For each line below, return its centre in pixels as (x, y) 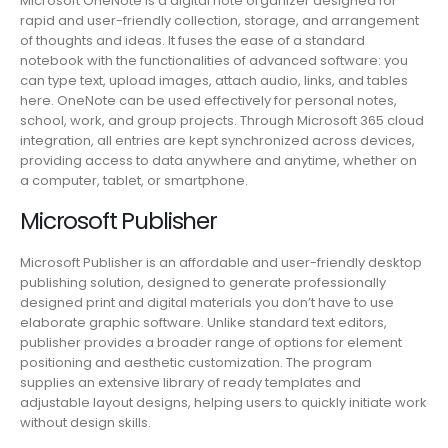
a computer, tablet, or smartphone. (134, 180)
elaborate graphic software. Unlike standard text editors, (203, 323)
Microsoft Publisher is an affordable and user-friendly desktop (221, 263)
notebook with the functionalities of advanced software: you (214, 60)
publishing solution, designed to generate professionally (203, 283)
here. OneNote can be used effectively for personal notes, (208, 100)
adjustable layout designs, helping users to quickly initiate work (223, 403)
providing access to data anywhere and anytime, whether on (218, 160)
